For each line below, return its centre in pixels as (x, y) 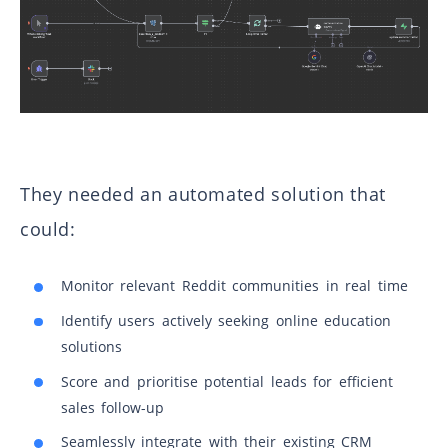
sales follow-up (112, 407)
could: (48, 228)
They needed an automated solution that (203, 193)
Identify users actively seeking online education (226, 320)
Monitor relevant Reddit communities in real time (234, 286)
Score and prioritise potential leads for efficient (226, 381)
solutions (91, 346)
